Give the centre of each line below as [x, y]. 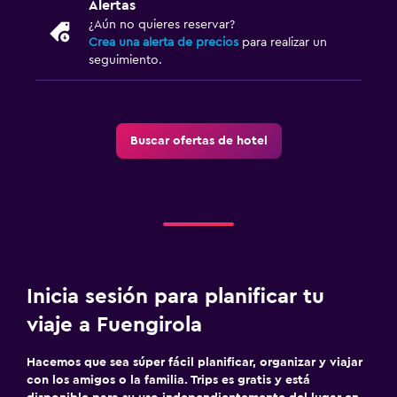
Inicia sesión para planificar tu [175, 296]
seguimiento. [125, 60]
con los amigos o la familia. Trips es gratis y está [168, 380]
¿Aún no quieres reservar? [162, 24]
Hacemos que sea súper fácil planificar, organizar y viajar [195, 362]
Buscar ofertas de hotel [198, 140]
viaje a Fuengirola [114, 325]
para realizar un [283, 42]
